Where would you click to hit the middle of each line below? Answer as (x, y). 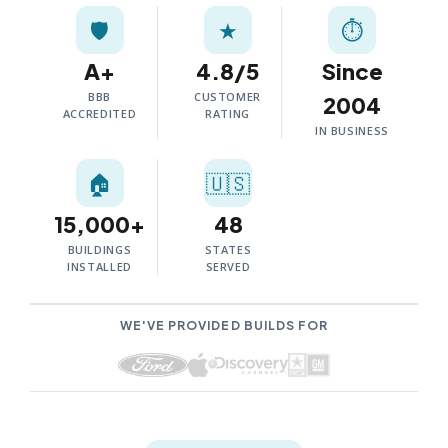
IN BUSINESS (352, 130)
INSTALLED (99, 266)
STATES (228, 249)
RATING (227, 113)
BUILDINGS (99, 249)
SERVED (228, 266)
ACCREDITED (99, 113)
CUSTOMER (227, 96)
